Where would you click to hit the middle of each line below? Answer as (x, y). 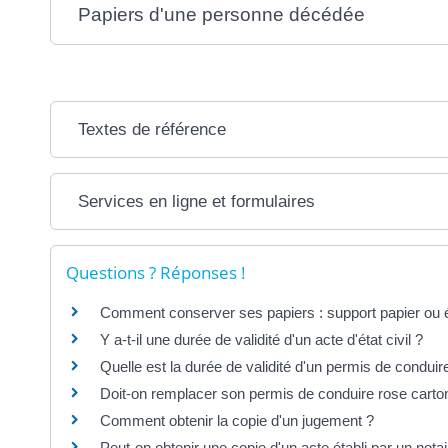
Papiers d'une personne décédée (222, 15)
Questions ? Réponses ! (156, 273)
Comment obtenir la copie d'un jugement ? (237, 421)
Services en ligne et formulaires (197, 202)
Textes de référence (152, 130)
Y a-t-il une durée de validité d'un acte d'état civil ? (261, 340)
